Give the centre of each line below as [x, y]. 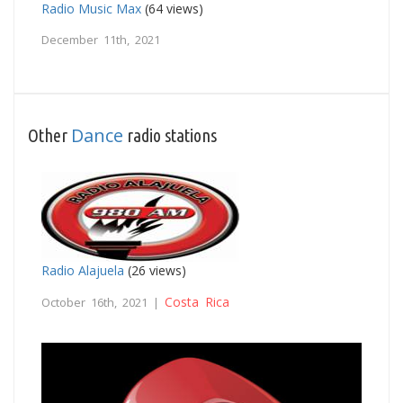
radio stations [170, 135]
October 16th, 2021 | [103, 302]
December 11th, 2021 [101, 39]
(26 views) [155, 270]
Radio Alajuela [83, 270]
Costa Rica [197, 301]
